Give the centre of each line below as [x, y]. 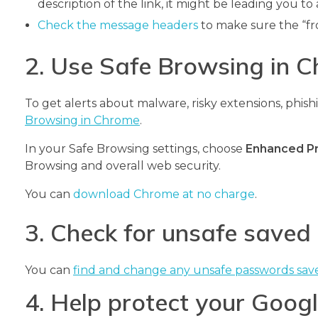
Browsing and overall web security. [123, 166]
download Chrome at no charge [164, 194]
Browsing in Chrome [82, 121]
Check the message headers [117, 26]
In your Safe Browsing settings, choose [135, 149]
